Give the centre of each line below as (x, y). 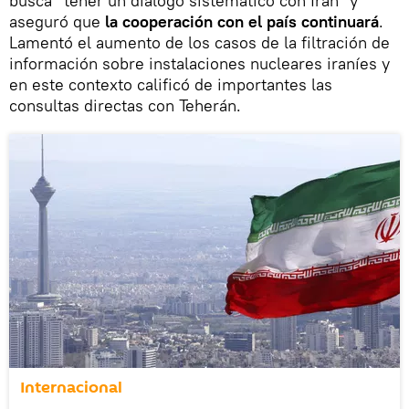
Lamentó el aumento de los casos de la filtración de (199, 42)
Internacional (71, 387)
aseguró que (57, 21)
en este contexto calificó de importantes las (171, 84)
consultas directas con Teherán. (125, 105)
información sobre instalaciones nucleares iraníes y (199, 63)
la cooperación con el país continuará (242, 21)
